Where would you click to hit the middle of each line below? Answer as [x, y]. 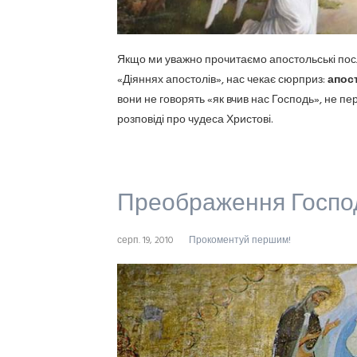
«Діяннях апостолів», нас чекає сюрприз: [222, 80]
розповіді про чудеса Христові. [195, 120]
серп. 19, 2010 [145, 240]
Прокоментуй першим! [240, 240]
